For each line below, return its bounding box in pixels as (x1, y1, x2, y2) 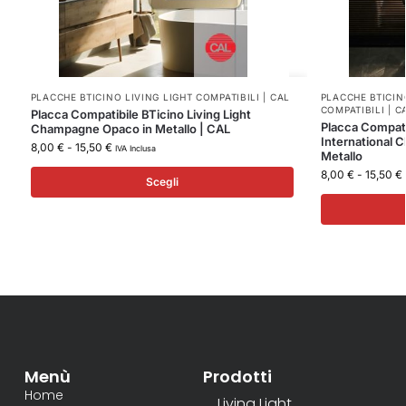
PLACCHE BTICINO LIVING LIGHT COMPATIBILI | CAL (30, 91, 290, 102)
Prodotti (203, 364, 272, 388)
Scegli (145, 174, 179, 188)
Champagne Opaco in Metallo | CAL (30, 121, 230, 136)
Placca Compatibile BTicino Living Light (30, 106, 251, 121)
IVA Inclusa (114, 142, 156, 153)
